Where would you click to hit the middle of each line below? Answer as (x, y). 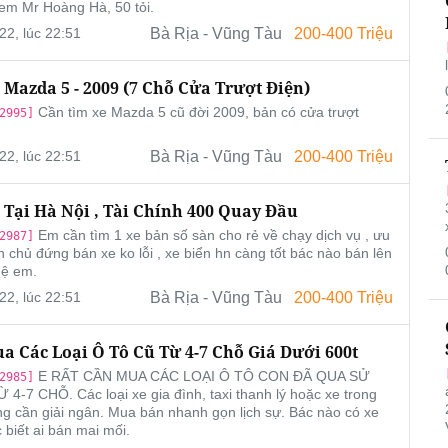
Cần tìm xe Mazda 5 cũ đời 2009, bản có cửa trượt (196, 112)
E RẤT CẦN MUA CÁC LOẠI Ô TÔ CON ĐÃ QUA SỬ (201, 376)
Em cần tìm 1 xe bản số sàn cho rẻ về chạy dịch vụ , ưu (211, 235)
